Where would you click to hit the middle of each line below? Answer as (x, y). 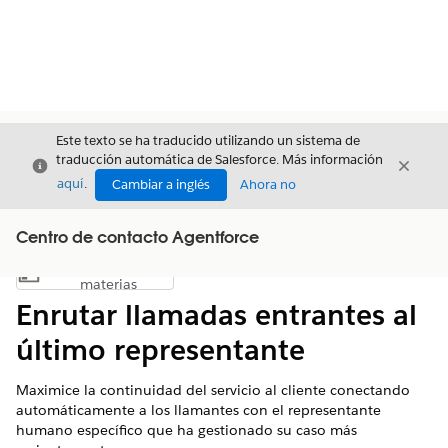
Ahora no (268, 184)
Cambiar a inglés (161, 184)
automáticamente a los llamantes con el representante (198, 410)
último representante (160, 350)
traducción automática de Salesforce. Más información (219, 159)
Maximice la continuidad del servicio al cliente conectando (213, 390)
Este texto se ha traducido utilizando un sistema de (208, 140)
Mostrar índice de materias (173, 279)
